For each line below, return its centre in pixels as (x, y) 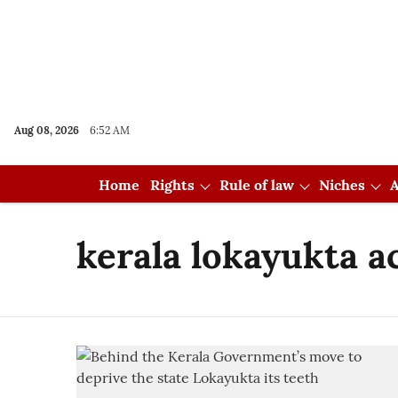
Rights (172, 185)
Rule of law (256, 185)
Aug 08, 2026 (47, 130)
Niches (342, 185)
